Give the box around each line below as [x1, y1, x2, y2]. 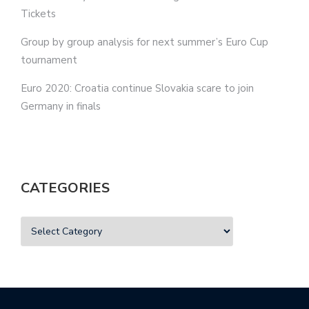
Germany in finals [21, 99, 101, 113]
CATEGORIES [21, 178, 110, 197]
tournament [21, 52, 77, 67]
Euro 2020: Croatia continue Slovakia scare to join [21, 81, 254, 95]
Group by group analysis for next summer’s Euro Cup [21, 34, 268, 49]
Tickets [21, 6, 56, 21]
